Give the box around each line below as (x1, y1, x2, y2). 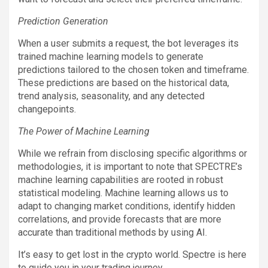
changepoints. (18, 103, 76, 115)
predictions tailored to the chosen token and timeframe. (18, 63, 249, 75)
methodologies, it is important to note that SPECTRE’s (18, 160, 242, 172)
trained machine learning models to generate (18, 50, 203, 62)
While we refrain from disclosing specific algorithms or (18, 147, 247, 159)
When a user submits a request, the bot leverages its (18, 37, 239, 49)
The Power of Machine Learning (18, 125, 150, 137)
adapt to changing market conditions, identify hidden (18, 200, 235, 212)
